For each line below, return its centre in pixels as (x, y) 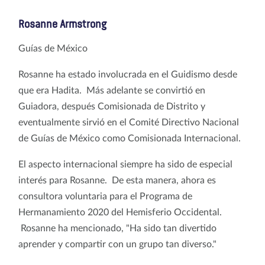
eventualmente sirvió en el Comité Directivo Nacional (129, 122)
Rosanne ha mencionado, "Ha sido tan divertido (117, 228)
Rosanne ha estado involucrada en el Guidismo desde (128, 74)
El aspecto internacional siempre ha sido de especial (125, 164)
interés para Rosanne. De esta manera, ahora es (117, 180)
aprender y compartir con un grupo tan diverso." (117, 244)
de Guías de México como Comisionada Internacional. (131, 138)
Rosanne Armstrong (62, 24)
